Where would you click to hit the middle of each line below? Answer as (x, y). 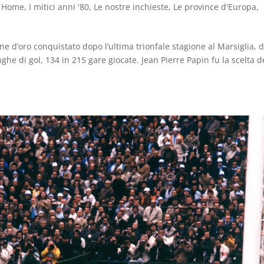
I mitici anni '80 (59, 7)
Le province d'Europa (215, 7)
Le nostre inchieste (131, 7)
